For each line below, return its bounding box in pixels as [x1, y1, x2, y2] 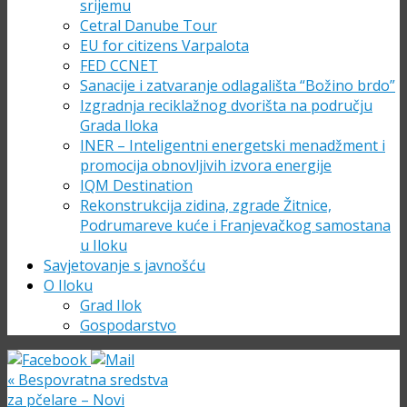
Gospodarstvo [80, 315, 176, 335]
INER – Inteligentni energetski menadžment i [80, 135, 385, 155]
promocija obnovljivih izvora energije [80, 155, 332, 175]
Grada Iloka [80, 115, 158, 135]
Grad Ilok [80, 295, 142, 315]
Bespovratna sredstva [15, 370, 168, 390]
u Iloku [80, 235, 127, 255]
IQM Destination [80, 175, 193, 195]
